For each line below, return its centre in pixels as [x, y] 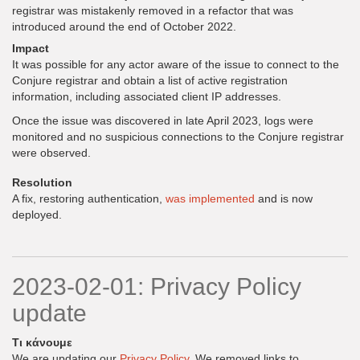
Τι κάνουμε [42, 342]
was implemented [210, 198]
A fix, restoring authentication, [89, 198]
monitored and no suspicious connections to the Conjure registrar [178, 137]
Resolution [42, 182]
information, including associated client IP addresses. [147, 96]
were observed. [51, 153]
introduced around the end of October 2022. [124, 27]
